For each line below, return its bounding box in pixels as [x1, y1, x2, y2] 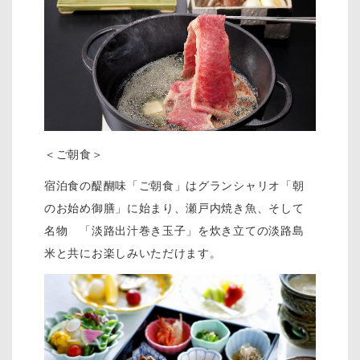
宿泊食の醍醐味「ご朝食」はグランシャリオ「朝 [44, 179, 305, 193]
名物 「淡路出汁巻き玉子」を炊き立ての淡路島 [44, 224, 305, 238]
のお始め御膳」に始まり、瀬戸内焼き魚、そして [44, 202, 305, 215]
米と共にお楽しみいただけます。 [44, 247, 222, 260]
